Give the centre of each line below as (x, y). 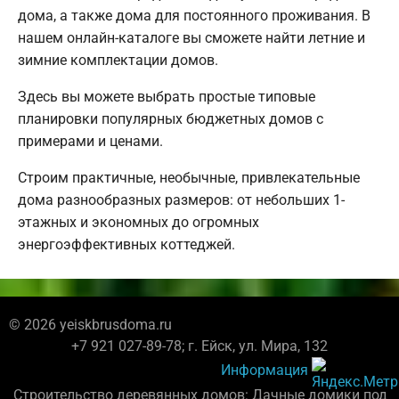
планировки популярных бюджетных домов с (171, 119)
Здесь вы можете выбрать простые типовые (167, 97)
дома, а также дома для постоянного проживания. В (194, 16)
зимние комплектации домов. (118, 61)
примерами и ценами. (90, 142)
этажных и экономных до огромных (138, 223)
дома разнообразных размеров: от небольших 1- (181, 200)
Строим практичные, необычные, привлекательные (189, 178)
